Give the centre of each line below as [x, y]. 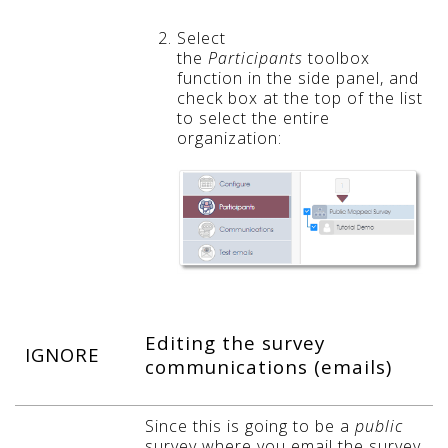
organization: [229, 137]
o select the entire [256, 117]
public [379, 425]
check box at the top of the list [300, 97]
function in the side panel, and [298, 77]
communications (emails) [268, 366]
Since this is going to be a [250, 425]
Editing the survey [235, 342]
